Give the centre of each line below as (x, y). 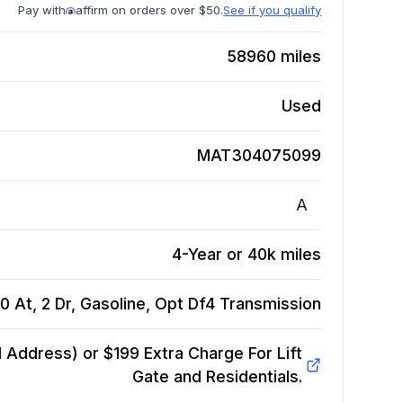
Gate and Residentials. (217, 377)
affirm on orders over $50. (150, 10)
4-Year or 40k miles (247, 255)
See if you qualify (273, 10)
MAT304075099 (260, 156)
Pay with (42, 10)
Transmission (271, 304)
